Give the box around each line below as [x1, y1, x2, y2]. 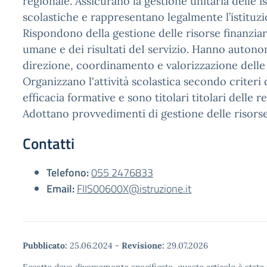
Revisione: [122, 240, 164, 251]
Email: [46, 181, 74, 197]
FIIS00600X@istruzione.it [77, 181, 191, 197]
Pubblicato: [23, 240, 67, 251]
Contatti [23, 132, 74, 155]
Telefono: [46, 164, 89, 181]
